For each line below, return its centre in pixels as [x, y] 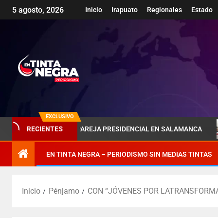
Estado [202, 10]
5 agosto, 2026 [38, 10]
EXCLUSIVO [60, 117]
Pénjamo [64, 191]
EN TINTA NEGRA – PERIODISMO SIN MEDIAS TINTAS [129, 154]
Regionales [164, 10]
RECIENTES [45, 129]
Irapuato [125, 10]
